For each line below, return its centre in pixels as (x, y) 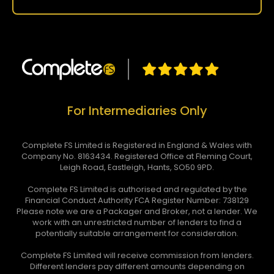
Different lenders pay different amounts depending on (137, 267)
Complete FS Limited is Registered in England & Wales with (137, 146)
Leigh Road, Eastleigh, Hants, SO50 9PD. (137, 168)
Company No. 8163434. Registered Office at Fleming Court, (137, 157)
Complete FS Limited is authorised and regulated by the (137, 190)
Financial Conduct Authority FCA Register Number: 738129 (137, 201)
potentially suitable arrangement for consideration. (137, 234)
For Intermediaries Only (137, 111)
